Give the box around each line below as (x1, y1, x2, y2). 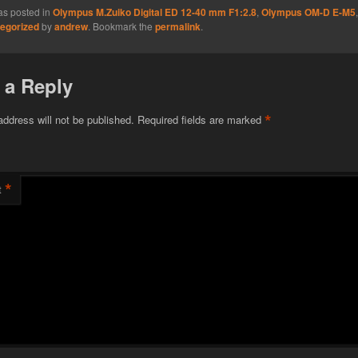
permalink (154, 19, 201, 34)
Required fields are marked (137, 111, 265, 127)
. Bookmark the (87, 19, 155, 34)
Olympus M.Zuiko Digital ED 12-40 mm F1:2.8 (52, 5, 257, 20)
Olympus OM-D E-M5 (261, 5, 356, 20)
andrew (54, 19, 88, 34)
